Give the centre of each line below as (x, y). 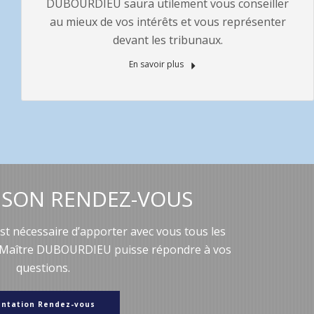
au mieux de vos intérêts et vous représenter (168, 22)
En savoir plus (158, 64)
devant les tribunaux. (168, 40)
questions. (43, 268)
